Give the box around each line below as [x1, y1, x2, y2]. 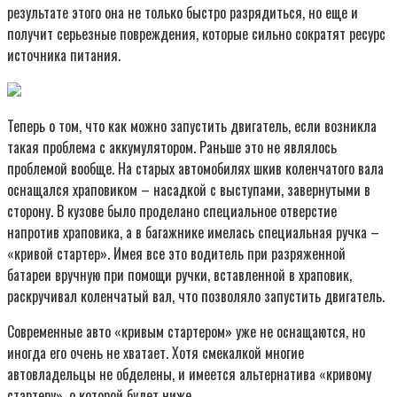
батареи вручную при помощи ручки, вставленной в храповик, [7, 263, 352, 285]
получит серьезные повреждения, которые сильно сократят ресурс [7, 22, 385, 44]
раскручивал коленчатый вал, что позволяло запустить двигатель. [7, 284, 385, 307]
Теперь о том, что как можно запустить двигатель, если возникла [7, 114, 377, 136]
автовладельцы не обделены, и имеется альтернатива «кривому [7, 362, 371, 385]
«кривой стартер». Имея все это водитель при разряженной [7, 242, 346, 264]
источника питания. [7, 43, 121, 66]
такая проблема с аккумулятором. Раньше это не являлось [7, 136, 337, 158]
